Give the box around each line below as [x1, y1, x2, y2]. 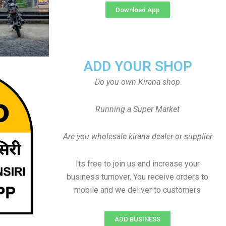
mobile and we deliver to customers [74, 185, 201, 195]
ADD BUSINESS [115, 215, 160, 223]
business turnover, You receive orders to [67, 172, 208, 182]
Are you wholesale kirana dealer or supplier [63, 132, 212, 141]
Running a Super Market [95, 104, 180, 114]
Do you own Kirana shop [95, 77, 180, 87]
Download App [115, 6, 160, 14]
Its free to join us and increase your [75, 159, 200, 168]
